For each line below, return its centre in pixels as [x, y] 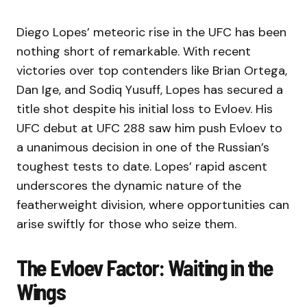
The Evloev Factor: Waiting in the [145, 268]
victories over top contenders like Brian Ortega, [152, 71]
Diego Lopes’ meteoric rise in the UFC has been [151, 33]
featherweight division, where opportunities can [153, 205]
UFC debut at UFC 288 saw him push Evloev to [149, 128]
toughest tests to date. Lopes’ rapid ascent [142, 167]
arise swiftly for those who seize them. [126, 224]
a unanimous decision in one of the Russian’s [143, 148]
